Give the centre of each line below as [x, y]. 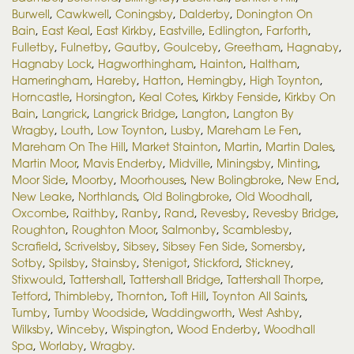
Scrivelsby [91, 246]
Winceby [81, 329]
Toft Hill [188, 296]
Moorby [93, 179]
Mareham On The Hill [69, 146]
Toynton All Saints [259, 296]
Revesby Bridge [294, 213]
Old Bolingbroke [186, 196]
